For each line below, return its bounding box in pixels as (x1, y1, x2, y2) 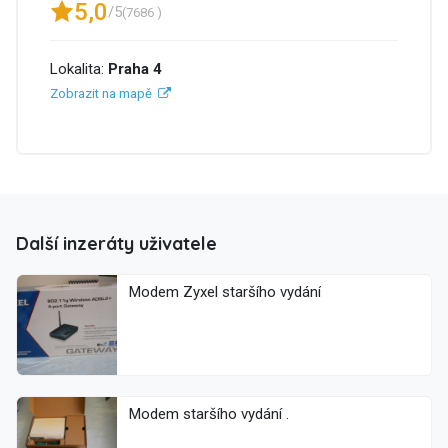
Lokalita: (50, 60, 108, 78)
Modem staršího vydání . (129, 405, 289, 424)
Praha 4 (108, 60, 162, 78)
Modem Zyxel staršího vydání (183, 283, 321, 302)
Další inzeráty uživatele (16, 232, 217, 256)
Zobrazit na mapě (50, 86, 152, 101)
